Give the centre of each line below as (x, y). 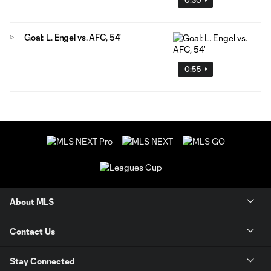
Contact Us (32, 232)
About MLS (32, 202)
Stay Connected (42, 261)
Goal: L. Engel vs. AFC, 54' (73, 37)
